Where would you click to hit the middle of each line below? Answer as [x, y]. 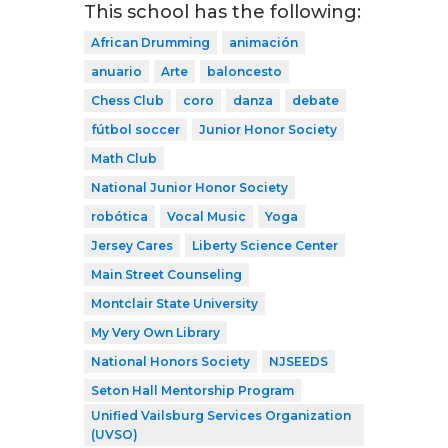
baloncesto [244, 71]
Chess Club [127, 100]
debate [315, 100]
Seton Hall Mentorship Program [192, 390]
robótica [119, 216]
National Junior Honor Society [189, 187]
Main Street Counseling [166, 274]
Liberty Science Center [265, 245]
